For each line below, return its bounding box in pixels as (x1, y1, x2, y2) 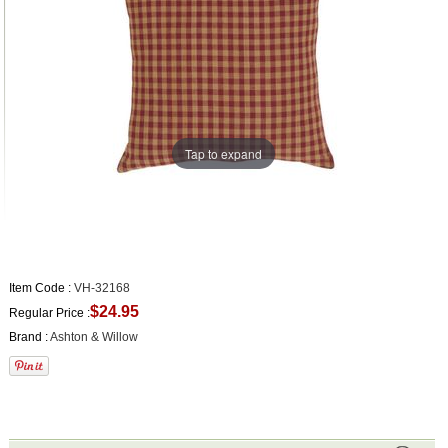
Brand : (9, 329, 49, 344)
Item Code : (9, 280, 72, 295)
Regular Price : (9, 305, 91, 320)
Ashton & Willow (48, 329, 139, 344)
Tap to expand (185, 144, 263, 162)
